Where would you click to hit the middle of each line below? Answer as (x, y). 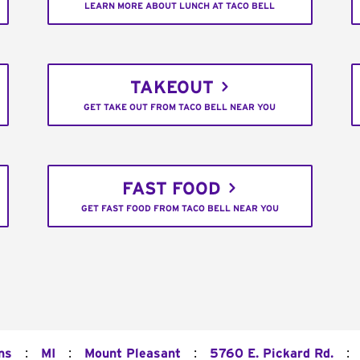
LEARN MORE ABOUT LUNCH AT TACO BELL (180, 6)
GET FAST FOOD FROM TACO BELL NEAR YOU (180, 209)
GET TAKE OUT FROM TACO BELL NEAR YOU (180, 108)
